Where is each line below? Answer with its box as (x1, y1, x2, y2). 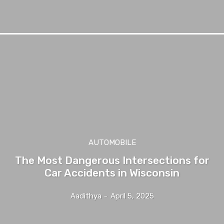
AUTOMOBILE (88, 137, 136, 147)
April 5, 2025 (110, 191, 154, 200)
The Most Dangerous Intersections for (14, 153, 209, 166)
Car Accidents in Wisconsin (44, 166, 179, 179)
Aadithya (70, 191, 101, 200)
